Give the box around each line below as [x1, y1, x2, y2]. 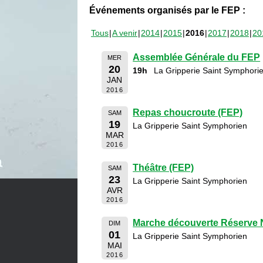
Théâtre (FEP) [133, 162, 194, 173]
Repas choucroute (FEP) [133, 107, 243, 117]
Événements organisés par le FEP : [89, 5, 245, 15]
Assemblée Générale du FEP [133, 52, 261, 62]
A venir [112, 28, 137, 38]
